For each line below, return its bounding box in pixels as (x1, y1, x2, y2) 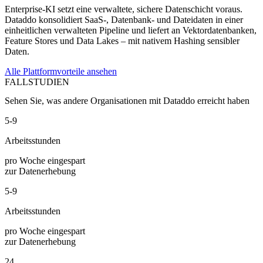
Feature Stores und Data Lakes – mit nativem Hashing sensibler (5, 36, 240, 46)
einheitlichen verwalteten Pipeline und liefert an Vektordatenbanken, (5, 25, 257, 36)
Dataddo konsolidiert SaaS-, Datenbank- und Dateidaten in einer (5, 15, 243, 25)
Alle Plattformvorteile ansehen (5, 66, 117, 77)
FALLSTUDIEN (5, 77, 69, 87)
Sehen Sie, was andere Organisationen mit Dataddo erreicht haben (5, 95, 249, 106)
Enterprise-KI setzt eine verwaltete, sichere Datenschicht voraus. (5, 4, 242, 15)
